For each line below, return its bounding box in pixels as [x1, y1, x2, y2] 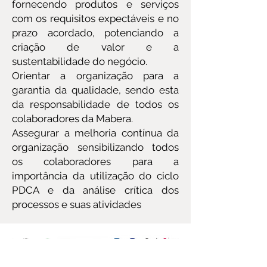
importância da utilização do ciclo [12, 170, 179, 182]
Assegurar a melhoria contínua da [12, 127, 179, 139]
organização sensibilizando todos [12, 141, 179, 153]
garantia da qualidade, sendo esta [12, 84, 179, 96]
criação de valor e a [12, 41, 179, 53]
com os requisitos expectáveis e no [12, 13, 179, 24]
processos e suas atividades [12, 198, 141, 210]
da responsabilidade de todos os [12, 98, 179, 110]
